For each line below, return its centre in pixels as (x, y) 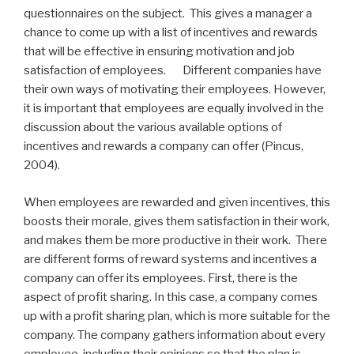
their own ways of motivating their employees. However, (175, 90)
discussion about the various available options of (153, 128)
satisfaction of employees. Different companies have (173, 71)
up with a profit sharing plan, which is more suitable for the (177, 316)
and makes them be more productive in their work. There (175, 240)
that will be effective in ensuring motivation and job (159, 52)
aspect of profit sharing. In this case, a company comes (171, 297)
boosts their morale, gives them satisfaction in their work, (177, 221)
